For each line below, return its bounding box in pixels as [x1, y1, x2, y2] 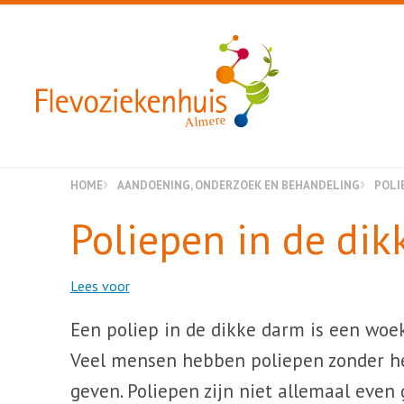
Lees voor [69, 277, 130, 295]
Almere [183, 112, 227, 131]
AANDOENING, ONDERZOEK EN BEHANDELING [116, 177, 360, 193]
